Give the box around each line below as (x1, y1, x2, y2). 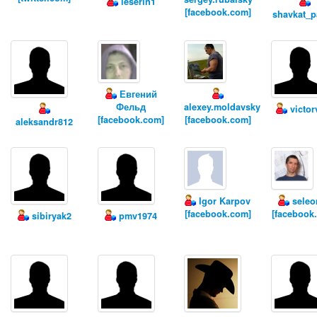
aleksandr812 (16, 115, 73, 128)
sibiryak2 (28, 209, 71, 223)
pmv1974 (116, 209, 158, 223)
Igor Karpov (196, 195, 251, 208)
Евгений (116, 87, 157, 100)
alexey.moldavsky (184, 100, 261, 113)
